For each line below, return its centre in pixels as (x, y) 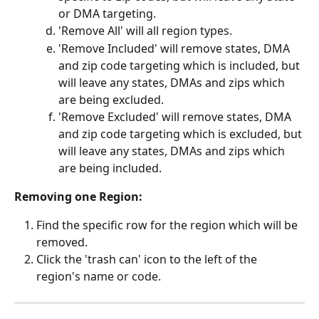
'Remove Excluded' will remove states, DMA (176, 116)
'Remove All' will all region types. (145, 31)
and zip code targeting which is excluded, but (182, 134)
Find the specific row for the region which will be (168, 225)
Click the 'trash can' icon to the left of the (148, 259)
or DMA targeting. (107, 14)
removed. (62, 242)
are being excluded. (111, 99)
